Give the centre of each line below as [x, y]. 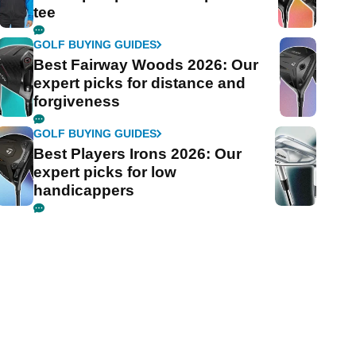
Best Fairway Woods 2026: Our [146, 64]
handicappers [84, 190]
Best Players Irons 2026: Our [138, 153]
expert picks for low [105, 172]
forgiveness [77, 101]
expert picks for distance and [140, 83]
